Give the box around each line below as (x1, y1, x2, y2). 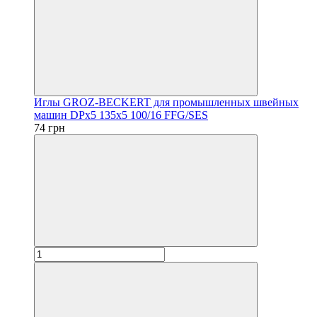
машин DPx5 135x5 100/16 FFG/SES (34, 108, 208, 121)
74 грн (34, 121, 65, 134)
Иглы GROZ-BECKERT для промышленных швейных (34, 96, 299, 108)
